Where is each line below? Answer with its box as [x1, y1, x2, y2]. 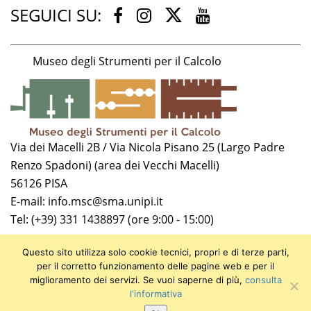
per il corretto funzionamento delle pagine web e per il [37, 260, 274, 271]
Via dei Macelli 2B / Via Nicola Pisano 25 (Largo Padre [10, 140, 285, 155]
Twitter [181, 6, 230, 23]
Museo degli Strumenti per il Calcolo [10, 53, 221, 69]
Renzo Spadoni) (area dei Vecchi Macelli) [10, 158, 219, 174]
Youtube [210, 6, 266, 24]
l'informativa [129, 288, 182, 299]
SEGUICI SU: [10, 3, 101, 27]
